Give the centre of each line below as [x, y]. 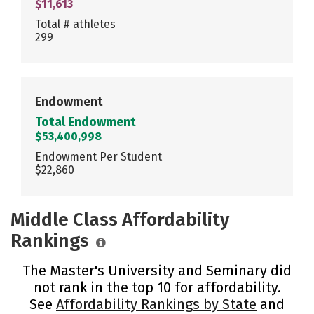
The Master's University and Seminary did [157, 270]
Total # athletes [75, 24]
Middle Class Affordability [120, 219]
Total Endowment [86, 122]
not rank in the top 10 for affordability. [157, 287]
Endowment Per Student [98, 156]
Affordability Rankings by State [156, 304]
